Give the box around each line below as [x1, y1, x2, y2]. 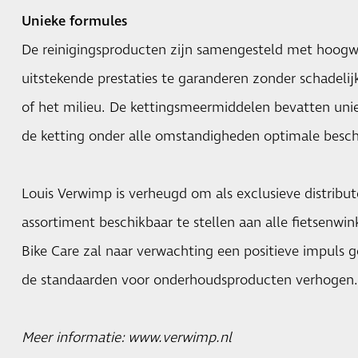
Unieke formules [21, 11, 127, 31]
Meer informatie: [21, 328, 128, 348]
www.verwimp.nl [127, 328, 232, 348]
